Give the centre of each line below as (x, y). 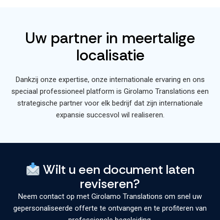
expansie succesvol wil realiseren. (110, 115)
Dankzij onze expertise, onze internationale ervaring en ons (110, 80)
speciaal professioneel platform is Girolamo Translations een (110, 92)
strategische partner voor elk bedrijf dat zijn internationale (110, 103)
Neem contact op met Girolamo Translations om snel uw (110, 196)
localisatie (110, 55)
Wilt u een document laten (117, 170)
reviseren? (110, 183)
